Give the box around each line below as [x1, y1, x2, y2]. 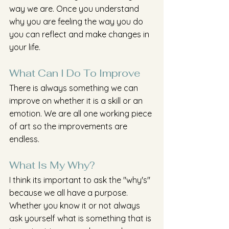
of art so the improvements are [9, 121, 129, 131]
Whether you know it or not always [9, 200, 142, 211]
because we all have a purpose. [9, 188, 130, 198]
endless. [9, 134, 41, 144]
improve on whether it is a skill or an [9, 96, 145, 106]
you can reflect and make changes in [9, 29, 151, 39]
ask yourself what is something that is [9, 213, 153, 223]
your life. [9, 42, 42, 52]
